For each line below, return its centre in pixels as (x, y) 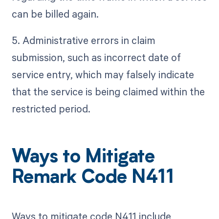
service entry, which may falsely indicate (103, 75)
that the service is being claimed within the (108, 92)
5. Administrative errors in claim (83, 40)
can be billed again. (55, 14)
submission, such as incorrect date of (96, 57)
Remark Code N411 (93, 179)
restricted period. (51, 109)
